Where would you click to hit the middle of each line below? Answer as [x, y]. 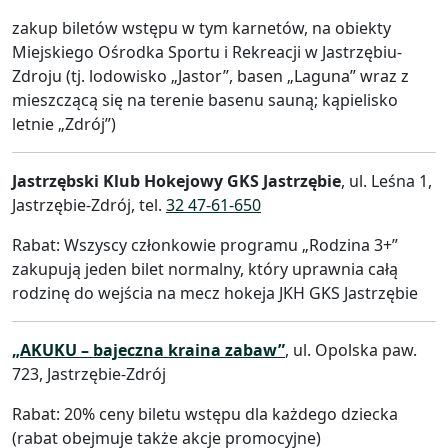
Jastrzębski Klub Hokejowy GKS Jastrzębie [176, 180]
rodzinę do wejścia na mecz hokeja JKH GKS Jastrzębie [215, 292]
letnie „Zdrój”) [64, 123]
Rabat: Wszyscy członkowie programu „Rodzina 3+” [205, 244]
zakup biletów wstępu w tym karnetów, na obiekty [201, 27]
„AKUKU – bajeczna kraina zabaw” [148, 349]
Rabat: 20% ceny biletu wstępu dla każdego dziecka [205, 413]
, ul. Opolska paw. [351, 349]
